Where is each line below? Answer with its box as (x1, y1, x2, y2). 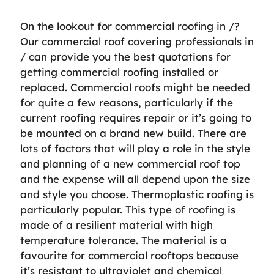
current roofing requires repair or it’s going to (20, 111, 251, 124)
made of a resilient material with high (20, 218, 213, 231)
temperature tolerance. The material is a (20, 234, 227, 246)
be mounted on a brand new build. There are (20, 127, 246, 139)
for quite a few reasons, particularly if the (20, 96, 233, 109)
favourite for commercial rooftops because (20, 249, 239, 262)
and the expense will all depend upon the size (20, 172, 250, 185)
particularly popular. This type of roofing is (20, 203, 235, 216)
